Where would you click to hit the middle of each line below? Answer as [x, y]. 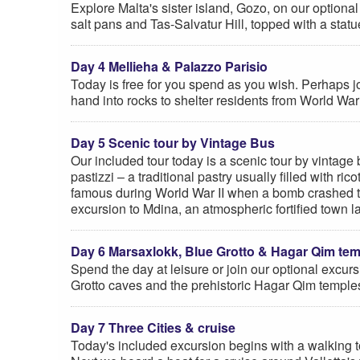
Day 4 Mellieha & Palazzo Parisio [169, 66]
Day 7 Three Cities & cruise [153, 327]
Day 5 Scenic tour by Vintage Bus [173, 142]
